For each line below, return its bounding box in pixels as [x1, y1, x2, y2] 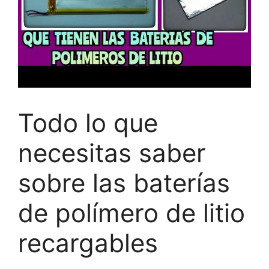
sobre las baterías [18, 168, 230, 199]
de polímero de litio [18, 198, 245, 229]
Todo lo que [18, 107, 158, 139]
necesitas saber [18, 138, 206, 169]
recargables [18, 228, 158, 259]
